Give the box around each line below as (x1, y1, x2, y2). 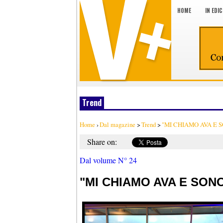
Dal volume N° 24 (80, 155, 137, 165)
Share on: (87, 136, 117, 147)
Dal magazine (100, 120, 135, 129)
